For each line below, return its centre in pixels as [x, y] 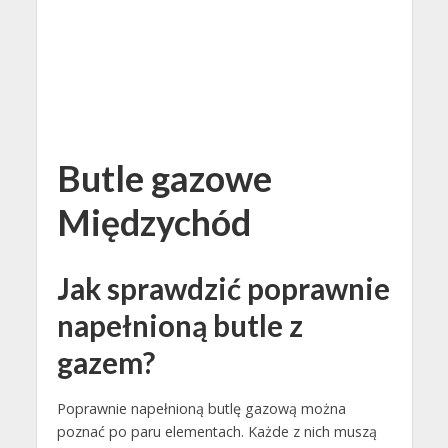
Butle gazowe [164, 178]
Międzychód [153, 222]
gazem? [105, 362]
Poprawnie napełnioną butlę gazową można [201, 409]
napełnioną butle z [179, 325]
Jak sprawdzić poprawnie [223, 288]
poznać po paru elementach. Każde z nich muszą [216, 432]
